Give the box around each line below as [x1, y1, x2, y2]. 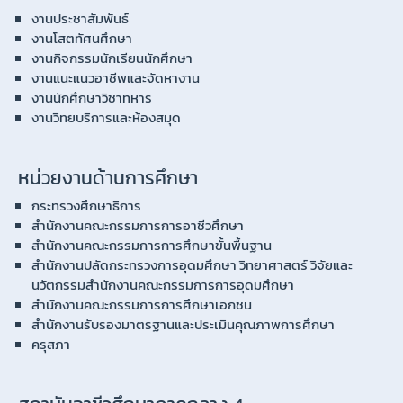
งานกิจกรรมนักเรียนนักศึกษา [31, 47, 193, 68]
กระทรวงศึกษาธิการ [31, 194, 141, 216]
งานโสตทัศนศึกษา [31, 27, 132, 49]
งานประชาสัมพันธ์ [31, 7, 129, 29]
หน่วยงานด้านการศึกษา [18, 163, 198, 192]
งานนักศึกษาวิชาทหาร [31, 86, 152, 108]
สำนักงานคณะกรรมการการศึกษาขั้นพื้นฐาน [31, 234, 272, 255]
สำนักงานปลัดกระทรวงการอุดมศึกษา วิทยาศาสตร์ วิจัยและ [31, 254, 353, 275]
